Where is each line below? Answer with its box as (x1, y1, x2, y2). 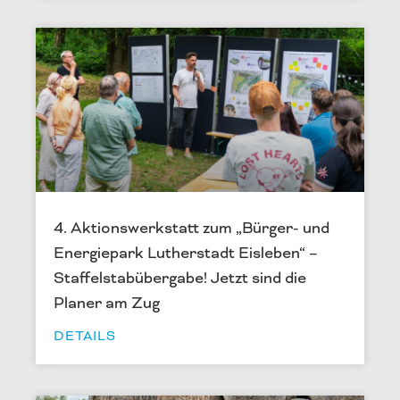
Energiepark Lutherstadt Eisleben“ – (54, 242, 318, 262)
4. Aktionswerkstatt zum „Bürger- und (54, 217, 329, 237)
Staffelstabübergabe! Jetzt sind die (54, 267, 306, 287)
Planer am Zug (54, 292, 160, 312)
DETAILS (54, 327, 116, 344)
